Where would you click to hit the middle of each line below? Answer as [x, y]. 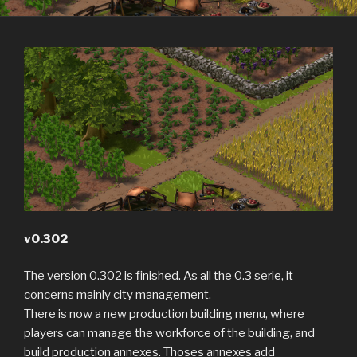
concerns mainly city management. [118, 295]
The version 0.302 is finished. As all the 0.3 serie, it [159, 276]
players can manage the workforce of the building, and [169, 333]
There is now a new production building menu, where [164, 314]
